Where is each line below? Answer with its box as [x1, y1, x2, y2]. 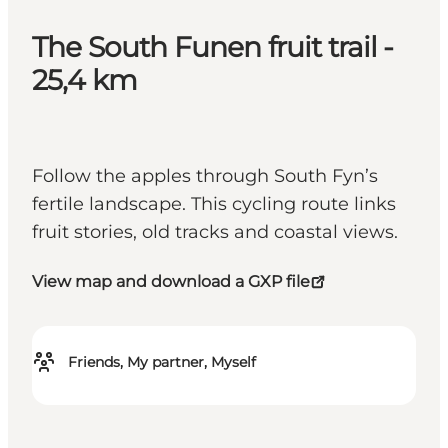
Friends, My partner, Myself [68, 353, 256, 372]
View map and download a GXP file [32, 272, 310, 292]
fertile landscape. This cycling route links [32, 193, 396, 216]
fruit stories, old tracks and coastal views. [32, 221, 398, 244]
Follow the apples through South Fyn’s [32, 165, 378, 188]
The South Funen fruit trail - [32, 30, 394, 65]
